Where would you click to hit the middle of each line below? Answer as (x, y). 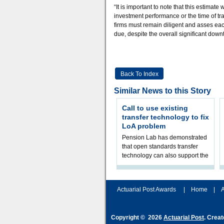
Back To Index (139, 74)
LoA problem (144, 126)
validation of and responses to (163, 164)
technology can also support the (165, 155)
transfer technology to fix (165, 117)
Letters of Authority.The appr (160, 173)
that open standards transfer (160, 146)
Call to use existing (155, 108)
